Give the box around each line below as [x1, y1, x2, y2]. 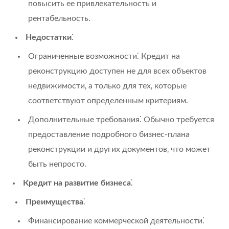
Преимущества [26, 197, 83, 206]
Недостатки [26, 33, 72, 41]
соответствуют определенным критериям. [28, 96, 188, 105]
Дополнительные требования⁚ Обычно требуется [28, 115, 214, 124]
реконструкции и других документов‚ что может [28, 145, 211, 153]
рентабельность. [28, 14, 90, 22]
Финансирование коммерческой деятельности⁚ [28, 216, 204, 225]
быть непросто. [28, 159, 86, 168]
